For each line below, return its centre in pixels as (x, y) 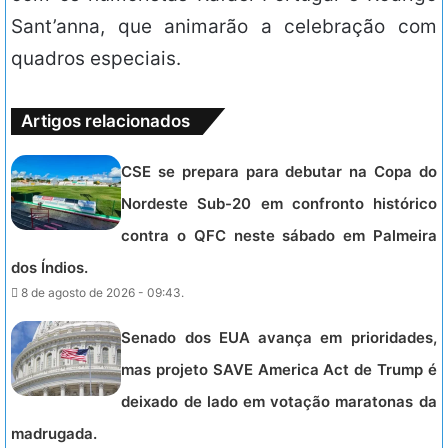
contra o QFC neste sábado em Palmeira (279, 236)
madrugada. (54, 434)
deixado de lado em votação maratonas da (279, 402)
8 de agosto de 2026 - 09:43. (103, 293)
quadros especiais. (96, 59)
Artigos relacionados (105, 121)
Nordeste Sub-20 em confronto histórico (279, 204)
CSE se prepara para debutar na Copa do (279, 172)
